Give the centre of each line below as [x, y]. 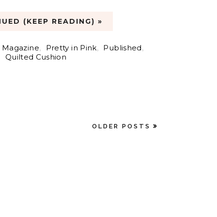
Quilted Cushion [36, 57]
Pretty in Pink [71, 47]
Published [123, 47]
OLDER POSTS [121, 126]
